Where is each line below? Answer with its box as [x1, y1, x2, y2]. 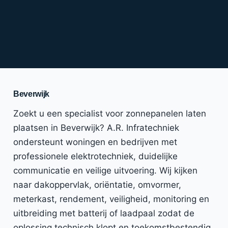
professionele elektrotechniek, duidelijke [13, 151, 178, 161]
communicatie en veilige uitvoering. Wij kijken [13, 165, 197, 176]
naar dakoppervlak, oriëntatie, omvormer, [13, 179, 181, 190]
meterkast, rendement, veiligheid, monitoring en [13, 193, 209, 204]
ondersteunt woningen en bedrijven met [13, 136, 177, 147]
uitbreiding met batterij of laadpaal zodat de [13, 208, 194, 218]
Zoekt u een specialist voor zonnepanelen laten [13, 108, 206, 119]
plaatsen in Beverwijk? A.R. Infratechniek [13, 122, 179, 133]
